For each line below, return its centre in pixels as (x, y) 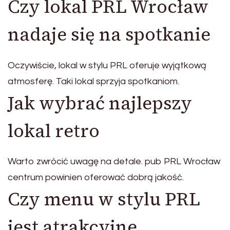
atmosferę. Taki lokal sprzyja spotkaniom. (93, 81)
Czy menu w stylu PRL (104, 199)
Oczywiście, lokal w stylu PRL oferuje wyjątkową (107, 65)
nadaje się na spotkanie (109, 35)
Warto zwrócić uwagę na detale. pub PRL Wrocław (114, 162)
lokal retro (54, 131)
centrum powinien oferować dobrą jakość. (96, 178)
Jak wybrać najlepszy (100, 103)
